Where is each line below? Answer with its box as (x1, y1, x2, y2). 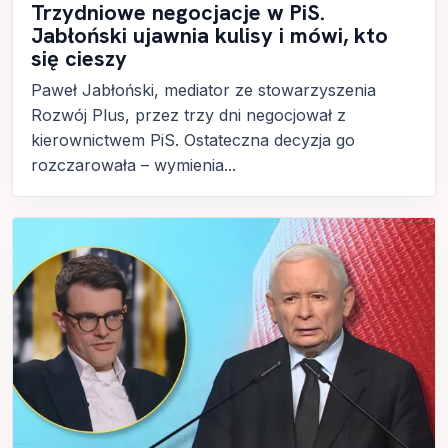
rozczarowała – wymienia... (31, 155, 236, 176)
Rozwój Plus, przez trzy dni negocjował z (31, 105, 346, 126)
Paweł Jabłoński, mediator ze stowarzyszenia (31, 80, 376, 101)
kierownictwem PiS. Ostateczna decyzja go (31, 130, 355, 151)
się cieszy (31, 44, 127, 74)
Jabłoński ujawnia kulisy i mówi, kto (31, 21, 388, 51)
